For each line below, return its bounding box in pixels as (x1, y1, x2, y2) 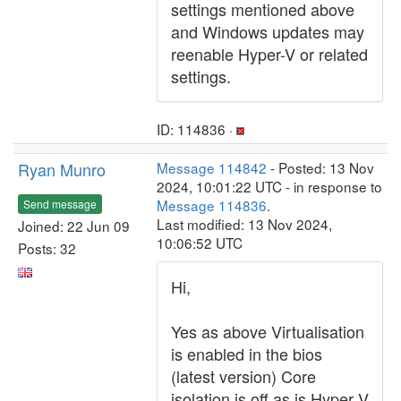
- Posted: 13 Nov (267, 158, 374, 177)
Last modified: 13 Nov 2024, (157, 214, 332, 234)
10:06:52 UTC (157, 233, 243, 252)
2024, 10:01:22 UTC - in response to (157, 176, 382, 196)
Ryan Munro (18, 158, 106, 181)
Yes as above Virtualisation (171, 320, 364, 343)
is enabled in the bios (171, 342, 322, 365)
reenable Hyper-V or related (171, 42, 368, 65)
